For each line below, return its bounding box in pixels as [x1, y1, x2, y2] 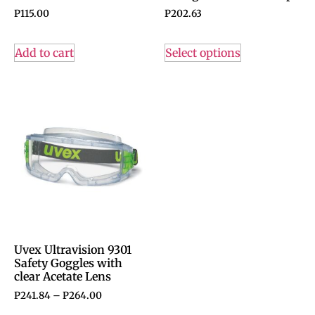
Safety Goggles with [14, 256, 122, 271]
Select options [165, 46, 240, 60]
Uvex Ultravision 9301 [14, 243, 131, 257]
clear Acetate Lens [14, 269, 111, 284]
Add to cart [15, 46, 74, 60]
